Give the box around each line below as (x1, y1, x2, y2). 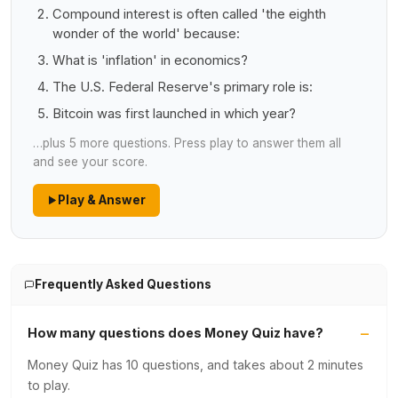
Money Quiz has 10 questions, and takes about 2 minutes (28, 357, 363, 372)
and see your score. (33, 155, 147, 169)
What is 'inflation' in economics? (52, 52, 248, 68)
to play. (28, 378, 70, 393)
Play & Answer (57, 193, 146, 207)
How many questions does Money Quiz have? (28, 325, 323, 340)
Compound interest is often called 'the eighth (52, 6, 326, 22)
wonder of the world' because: (52, 26, 240, 42)
